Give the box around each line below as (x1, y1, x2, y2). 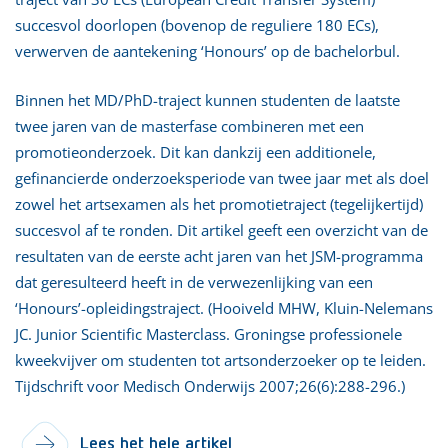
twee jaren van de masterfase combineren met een (15, 116, 364, 136)
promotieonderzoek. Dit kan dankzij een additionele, (15, 142, 376, 162)
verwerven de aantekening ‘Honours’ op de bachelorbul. (15, 41, 400, 61)
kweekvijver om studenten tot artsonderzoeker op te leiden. (15, 350, 426, 370)
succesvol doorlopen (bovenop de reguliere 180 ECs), (15, 15, 379, 35)
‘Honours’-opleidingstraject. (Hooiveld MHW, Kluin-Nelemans (15, 298, 433, 318)
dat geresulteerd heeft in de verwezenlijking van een (15, 272, 373, 292)
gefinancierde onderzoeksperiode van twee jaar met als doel (15, 168, 429, 188)
